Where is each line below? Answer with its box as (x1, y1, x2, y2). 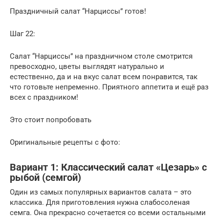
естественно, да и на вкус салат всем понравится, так (10, 72, 197, 82)
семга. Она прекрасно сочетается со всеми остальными (10, 208, 206, 218)
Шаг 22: (10, 29, 35, 39)
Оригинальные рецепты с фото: (10, 138, 120, 147)
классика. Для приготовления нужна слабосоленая (10, 198, 190, 207)
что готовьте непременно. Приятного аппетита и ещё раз (10, 83, 209, 92)
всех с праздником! (10, 93, 78, 102)
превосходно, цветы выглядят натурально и (10, 62, 164, 71)
